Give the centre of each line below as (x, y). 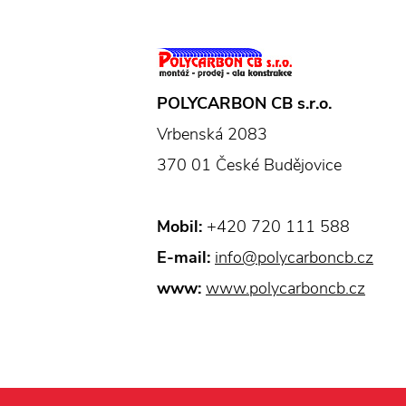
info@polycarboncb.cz (294, 257)
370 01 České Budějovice (249, 165)
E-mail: (184, 257)
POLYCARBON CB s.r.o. (244, 103)
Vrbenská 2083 (212, 134)
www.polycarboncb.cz (285, 288)
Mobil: (179, 227)
